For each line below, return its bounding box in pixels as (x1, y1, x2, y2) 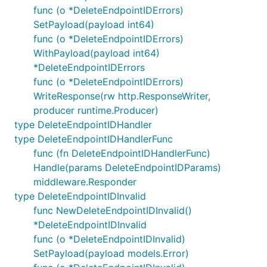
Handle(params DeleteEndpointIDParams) (33, 162, 221, 173)
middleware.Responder (33, 176, 136, 188)
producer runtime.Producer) (33, 104, 159, 116)
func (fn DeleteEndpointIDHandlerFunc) (33, 147, 210, 159)
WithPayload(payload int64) (33, 47, 160, 59)
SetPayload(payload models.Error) (33, 247, 189, 259)
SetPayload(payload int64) (33, 18, 154, 30)
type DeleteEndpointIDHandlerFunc (14, 133, 173, 145)
